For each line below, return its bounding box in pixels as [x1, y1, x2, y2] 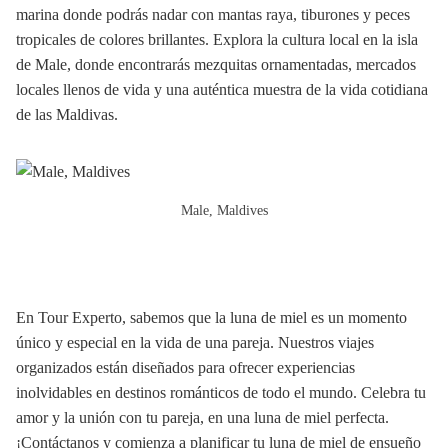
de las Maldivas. [16, 105, 118, 123]
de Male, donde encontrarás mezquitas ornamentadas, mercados [16, 55, 416, 73]
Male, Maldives [180, 202, 268, 218]
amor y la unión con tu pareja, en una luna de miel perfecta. [16, 408, 389, 426]
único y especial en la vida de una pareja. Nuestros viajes [16, 333, 374, 351]
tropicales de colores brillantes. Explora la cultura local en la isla [16, 30, 418, 48]
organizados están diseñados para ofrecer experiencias [16, 358, 355, 376]
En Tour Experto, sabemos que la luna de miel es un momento [16, 308, 407, 326]
